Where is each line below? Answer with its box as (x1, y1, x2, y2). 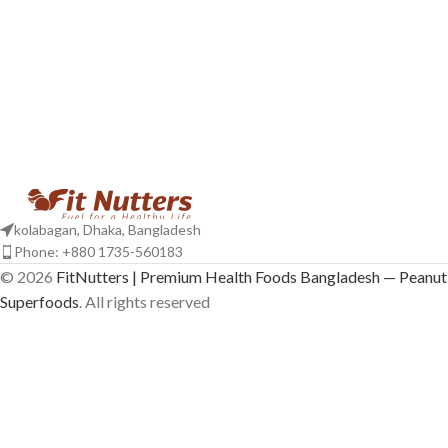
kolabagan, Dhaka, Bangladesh (14, 221, 201, 238)
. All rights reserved (79, 292, 210, 311)
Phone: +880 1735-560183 (14, 243, 183, 260)
